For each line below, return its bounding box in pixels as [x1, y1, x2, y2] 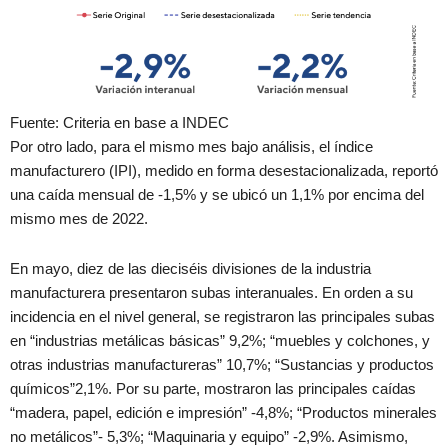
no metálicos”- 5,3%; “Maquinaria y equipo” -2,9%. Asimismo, [10, 428, 408, 445]
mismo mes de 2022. [10, 211, 152, 228]
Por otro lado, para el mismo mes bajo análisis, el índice [10, 139, 373, 156]
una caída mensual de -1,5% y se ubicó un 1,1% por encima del [10, 187, 424, 204]
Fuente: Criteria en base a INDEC [10, 115, 229, 132]
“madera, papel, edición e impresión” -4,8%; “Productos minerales [10, 404, 437, 421]
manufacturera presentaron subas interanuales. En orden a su [10, 284, 413, 301]
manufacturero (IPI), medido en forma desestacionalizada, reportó [10, 163, 438, 180]
